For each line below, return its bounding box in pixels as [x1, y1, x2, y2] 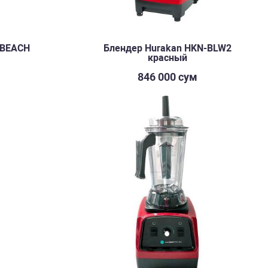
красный [148, 52, 187, 63]
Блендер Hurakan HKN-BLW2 [103, 42, 232, 54]
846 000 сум [138, 71, 197, 83]
